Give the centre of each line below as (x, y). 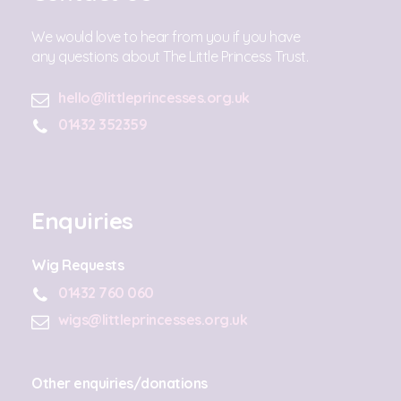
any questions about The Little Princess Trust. (170, 57)
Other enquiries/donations (119, 384)
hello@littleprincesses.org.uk (154, 98)
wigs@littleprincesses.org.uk (153, 320)
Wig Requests (77, 265)
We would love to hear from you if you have (166, 37)
